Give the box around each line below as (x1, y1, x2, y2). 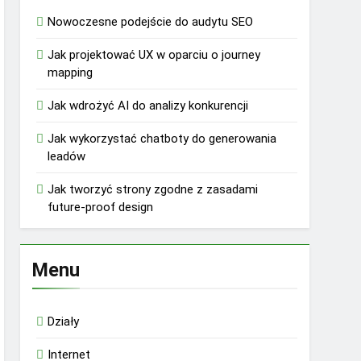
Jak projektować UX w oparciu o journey (48, 48, 261, 63)
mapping (48, 65, 93, 81)
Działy (48, 314, 80, 330)
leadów (48, 149, 86, 164)
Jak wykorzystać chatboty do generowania (48, 131, 277, 147)
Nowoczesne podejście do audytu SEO (48, 15, 254, 30)
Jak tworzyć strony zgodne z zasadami (48, 182, 259, 197)
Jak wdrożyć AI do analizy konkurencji (48, 98, 249, 114)
